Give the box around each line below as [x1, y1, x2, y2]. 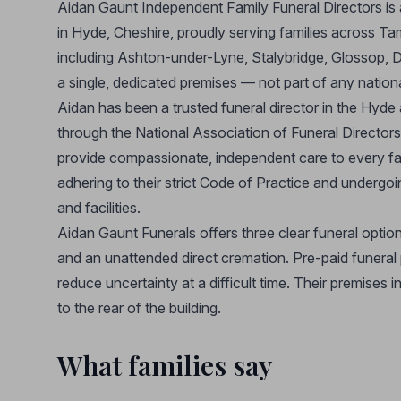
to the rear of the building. [57, 299, 221, 317]
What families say [57, 347, 272, 383]
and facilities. [57, 199, 141, 217]
